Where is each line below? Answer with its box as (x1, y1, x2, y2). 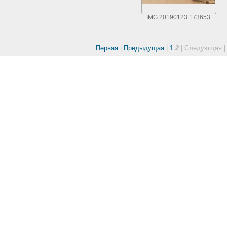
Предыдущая (123, 44, 164, 52)
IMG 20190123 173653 (146, 14, 210, 20)
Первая (95, 44, 118, 52)
